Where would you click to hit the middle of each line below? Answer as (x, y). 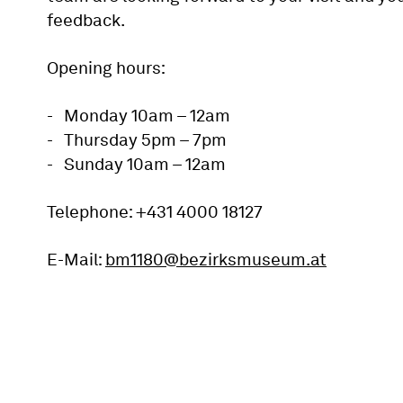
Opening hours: (106, 67)
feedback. (86, 20)
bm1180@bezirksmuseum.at (216, 259)
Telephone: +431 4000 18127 (155, 211)
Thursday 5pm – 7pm (145, 139)
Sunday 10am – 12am (145, 164)
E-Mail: (76, 259)
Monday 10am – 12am (147, 115)
